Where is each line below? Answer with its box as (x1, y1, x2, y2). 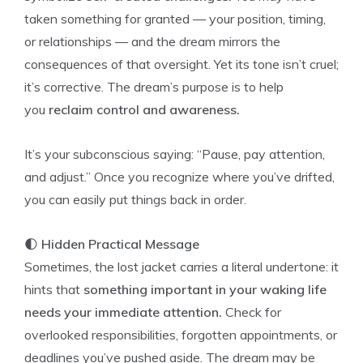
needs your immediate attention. (24, 304, 222, 320)
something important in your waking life (83, 281, 327, 297)
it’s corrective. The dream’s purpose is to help (24, 79, 284, 95)
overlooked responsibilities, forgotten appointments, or (24, 327, 337, 343)
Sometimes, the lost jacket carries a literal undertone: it (24, 258, 339, 275)
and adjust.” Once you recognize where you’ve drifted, (24, 169, 335, 185)
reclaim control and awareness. (49, 101, 240, 117)
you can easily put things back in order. (24, 191, 246, 207)
